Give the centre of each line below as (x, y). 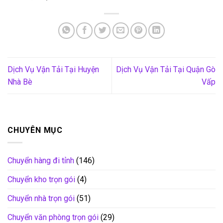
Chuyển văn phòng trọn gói (53, 217)
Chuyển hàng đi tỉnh (41, 160)
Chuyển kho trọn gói (41, 179)
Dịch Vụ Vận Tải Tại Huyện (53, 70)
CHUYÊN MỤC (35, 130)
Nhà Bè (20, 82)
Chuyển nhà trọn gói (41, 198)
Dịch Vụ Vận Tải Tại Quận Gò (166, 70)
